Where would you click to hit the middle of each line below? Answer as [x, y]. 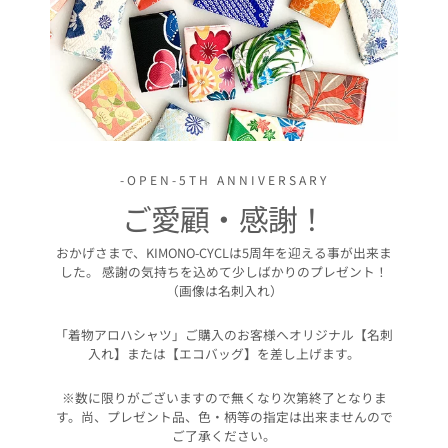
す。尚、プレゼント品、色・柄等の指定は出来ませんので [224, 416]
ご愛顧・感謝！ [224, 217]
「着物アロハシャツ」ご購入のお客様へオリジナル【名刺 [224, 334]
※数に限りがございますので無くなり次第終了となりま [224, 397]
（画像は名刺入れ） [224, 290]
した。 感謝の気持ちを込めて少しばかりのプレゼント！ [224, 271]
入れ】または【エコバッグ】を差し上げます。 [224, 353]
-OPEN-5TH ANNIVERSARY [224, 179]
